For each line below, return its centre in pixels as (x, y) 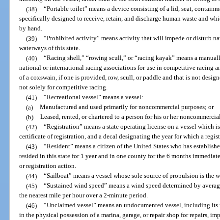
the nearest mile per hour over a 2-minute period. (84, 195)
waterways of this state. (50, 48)
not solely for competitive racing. (64, 87)
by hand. (31, 28)
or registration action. (48, 166)
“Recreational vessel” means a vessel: (93, 97)
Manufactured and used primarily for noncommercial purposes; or (126, 107)
